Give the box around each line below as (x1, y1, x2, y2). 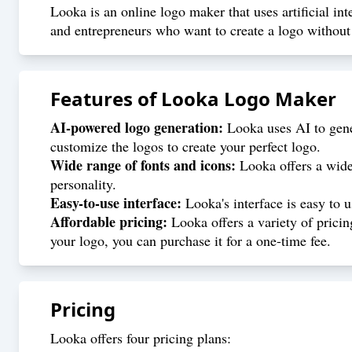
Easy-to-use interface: (50, 192, 181, 213)
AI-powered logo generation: (50, 117, 223, 137)
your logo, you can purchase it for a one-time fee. (50, 231, 331, 250)
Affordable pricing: (50, 211, 167, 232)
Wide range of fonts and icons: (50, 155, 236, 175)
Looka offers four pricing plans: (50, 328, 231, 347)
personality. (50, 174, 116, 193)
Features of (50, 86, 161, 112)
